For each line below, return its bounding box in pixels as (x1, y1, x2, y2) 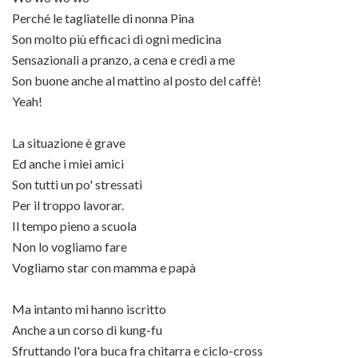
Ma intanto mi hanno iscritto (12, 301, 166, 316)
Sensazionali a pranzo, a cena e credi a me (12, 52, 235, 67)
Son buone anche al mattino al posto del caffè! (12, 73, 261, 88)
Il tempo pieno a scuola (12, 218, 137, 233)
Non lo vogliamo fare (12, 239, 127, 254)
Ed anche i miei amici (12, 156, 124, 171)
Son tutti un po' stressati (12, 177, 142, 192)
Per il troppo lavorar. (12, 197, 124, 213)
